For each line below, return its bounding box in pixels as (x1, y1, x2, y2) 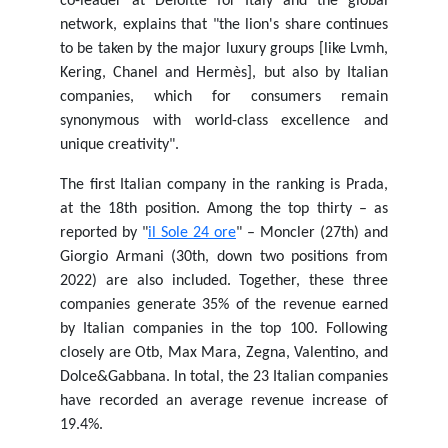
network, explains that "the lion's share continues (60, 17, 388, 33)
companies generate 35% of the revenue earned (60, 297, 388, 313)
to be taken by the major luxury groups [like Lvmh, (60, 41, 388, 57)
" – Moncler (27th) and (236, 225, 388, 241)
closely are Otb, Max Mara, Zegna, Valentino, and (60, 345, 388, 361)
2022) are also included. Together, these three (60, 273, 388, 289)
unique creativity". (60, 137, 179, 153)
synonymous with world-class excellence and (60, 113, 388, 129)
